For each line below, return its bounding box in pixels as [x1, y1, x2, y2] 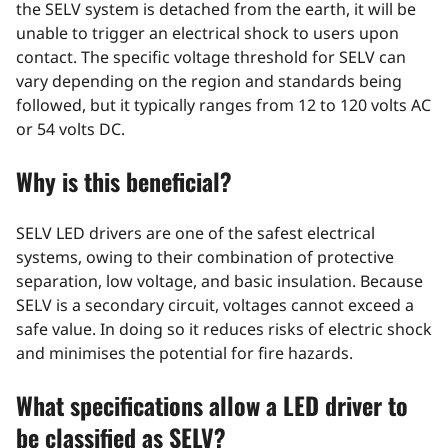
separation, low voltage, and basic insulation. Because [16, 270, 423, 293]
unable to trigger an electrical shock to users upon [16, 22, 399, 45]
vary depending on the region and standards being [16, 70, 402, 93]
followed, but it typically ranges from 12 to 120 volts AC [16, 94, 431, 117]
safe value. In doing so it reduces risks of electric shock [16, 318, 432, 341]
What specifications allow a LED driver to [16, 387, 408, 424]
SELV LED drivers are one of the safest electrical [16, 222, 375, 245]
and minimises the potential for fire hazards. [16, 342, 353, 365]
